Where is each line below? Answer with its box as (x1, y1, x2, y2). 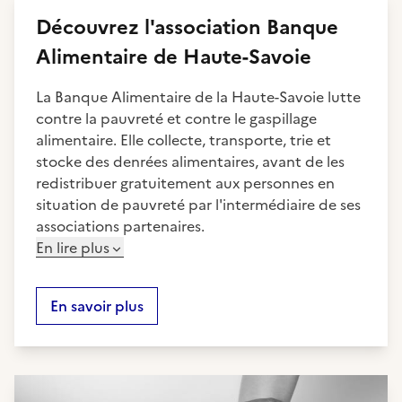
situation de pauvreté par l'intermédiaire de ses (36, 194, 361, 215)
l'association (144, 13, 261, 42)
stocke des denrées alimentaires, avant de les (36, 151, 345, 172)
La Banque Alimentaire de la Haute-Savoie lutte (36, 86, 361, 108)
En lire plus (36, 237, 109, 258)
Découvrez (36, 13, 144, 42)
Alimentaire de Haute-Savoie (36, 42, 311, 72)
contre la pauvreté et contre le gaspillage (36, 108, 317, 129)
